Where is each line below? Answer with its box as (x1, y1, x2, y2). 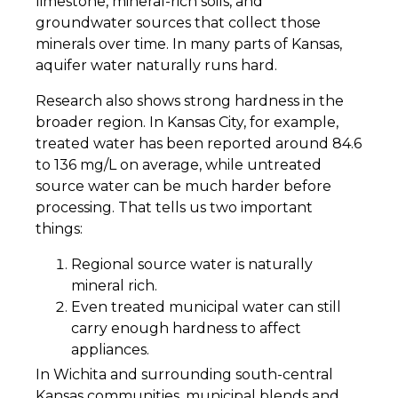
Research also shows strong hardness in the (36, 92, 344, 110)
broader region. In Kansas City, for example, (36, 114, 338, 131)
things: (36, 220, 83, 238)
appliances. (71, 341, 149, 359)
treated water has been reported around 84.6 (36, 135, 362, 153)
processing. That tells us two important (36, 199, 313, 217)
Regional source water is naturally (71, 256, 313, 274)
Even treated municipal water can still (71, 298, 341, 316)
